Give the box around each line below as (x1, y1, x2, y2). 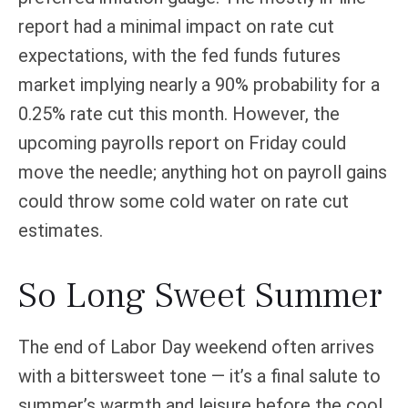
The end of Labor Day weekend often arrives (18, 336, 374, 358)
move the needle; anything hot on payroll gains (18, 161, 387, 183)
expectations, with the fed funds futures (18, 45, 341, 66)
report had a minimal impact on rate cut (18, 15, 334, 37)
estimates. (18, 219, 103, 241)
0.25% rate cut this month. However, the (18, 103, 340, 125)
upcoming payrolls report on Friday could (18, 132, 346, 154)
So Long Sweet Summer (18, 272, 382, 319)
